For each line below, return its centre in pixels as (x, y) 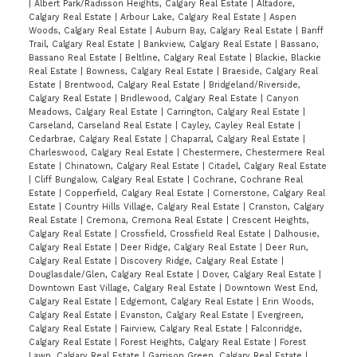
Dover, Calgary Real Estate (260, 275)
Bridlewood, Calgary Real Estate (190, 99)
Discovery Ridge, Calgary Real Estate (200, 261)
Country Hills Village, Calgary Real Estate (153, 207)
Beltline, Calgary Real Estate (187, 58)
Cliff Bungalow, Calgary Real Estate (110, 180)
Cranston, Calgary (286, 207)
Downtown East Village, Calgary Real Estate (124, 288)
